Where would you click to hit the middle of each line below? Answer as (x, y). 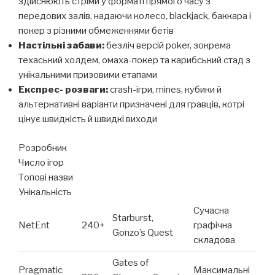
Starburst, (133, 218)
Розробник (43, 148)
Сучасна (211, 210)
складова (214, 240)
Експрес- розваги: (63, 90)
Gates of (130, 262)
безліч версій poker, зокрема (168, 46)
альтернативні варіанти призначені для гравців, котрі (131, 105)
